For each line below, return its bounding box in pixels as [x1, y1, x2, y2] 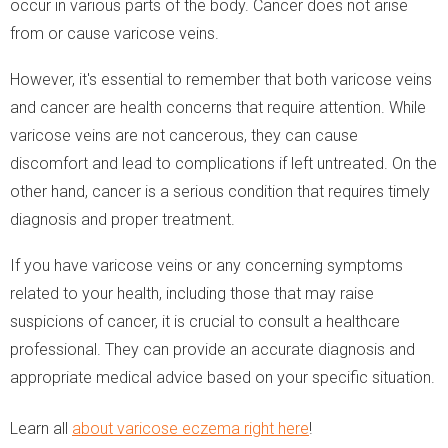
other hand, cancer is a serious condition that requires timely [10, 181, 430, 201]
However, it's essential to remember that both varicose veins [10, 69, 432, 89]
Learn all [10, 418, 72, 438]
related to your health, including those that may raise [10, 283, 374, 303]
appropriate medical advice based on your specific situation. [10, 367, 435, 387]
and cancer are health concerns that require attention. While [10, 97, 426, 117]
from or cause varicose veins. [10, 23, 219, 43]
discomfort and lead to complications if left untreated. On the [10, 153, 437, 173]
